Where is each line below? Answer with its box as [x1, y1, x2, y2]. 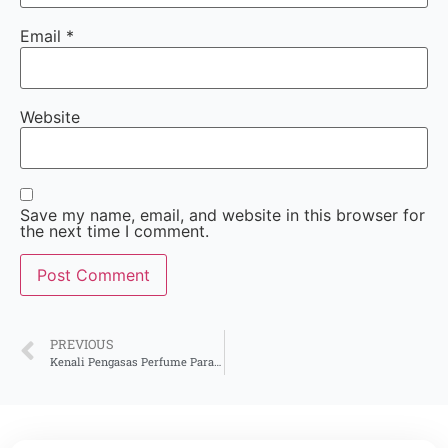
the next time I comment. [20, 221, 209, 242]
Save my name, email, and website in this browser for [20, 205, 425, 226]
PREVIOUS [50, 336, 114, 353]
